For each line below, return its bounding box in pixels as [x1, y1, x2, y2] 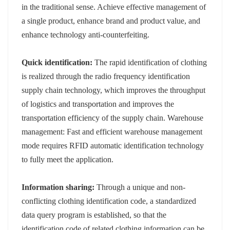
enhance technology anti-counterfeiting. [22, 30, 150, 39]
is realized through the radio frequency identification [22, 71, 190, 81]
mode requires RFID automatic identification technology [22, 141, 204, 150]
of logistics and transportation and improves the [22, 99, 175, 108]
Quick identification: [22, 57, 93, 67]
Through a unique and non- [94, 182, 186, 191]
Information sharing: [22, 182, 95, 191]
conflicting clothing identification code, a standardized [22, 196, 197, 205]
